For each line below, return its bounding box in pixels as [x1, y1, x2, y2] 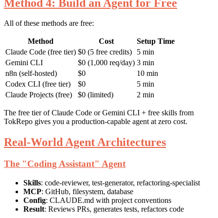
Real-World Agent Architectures [4, 136, 166, 149]
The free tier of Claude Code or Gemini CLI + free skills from [4, 109, 194, 117]
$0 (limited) [78, 91, 113, 99]
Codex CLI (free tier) [5, 80, 71, 89]
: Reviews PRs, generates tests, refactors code [44, 205, 184, 213]
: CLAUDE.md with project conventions [46, 196, 171, 204]
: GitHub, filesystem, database [41, 187, 133, 196]
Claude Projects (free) [5, 91, 72, 99]
